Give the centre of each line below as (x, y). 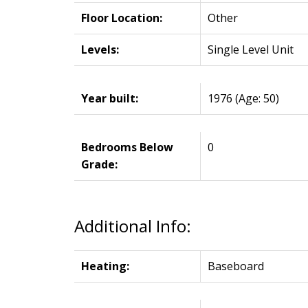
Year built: (109, 98)
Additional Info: (132, 225)
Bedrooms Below (127, 147)
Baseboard (235, 266)
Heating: (105, 266)
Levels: (100, 49)
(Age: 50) (257, 98)
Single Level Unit (250, 49)
